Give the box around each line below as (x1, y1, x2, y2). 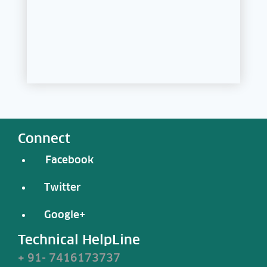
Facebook (39, 154, 94, 166)
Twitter (44, 181, 81, 193)
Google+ (38, 209, 85, 221)
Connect (18, 131, 70, 146)
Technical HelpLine (18, 232, 140, 247)
